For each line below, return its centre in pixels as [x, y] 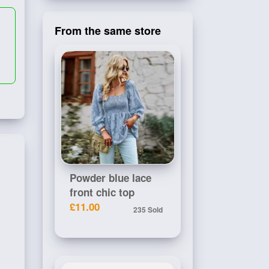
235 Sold [148, 210]
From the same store [108, 31]
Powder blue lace [110, 178]
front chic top [102, 192]
